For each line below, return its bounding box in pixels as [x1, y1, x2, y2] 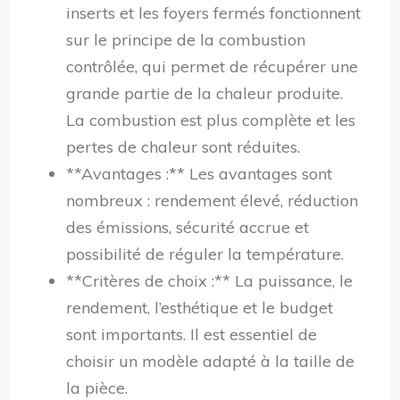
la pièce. [66, 378, 128, 398]
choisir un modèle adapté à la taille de [66, 351, 354, 371]
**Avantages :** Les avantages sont [66, 163, 332, 184]
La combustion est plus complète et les [66, 110, 355, 130]
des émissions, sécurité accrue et [66, 217, 309, 237]
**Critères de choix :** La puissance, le [66, 271, 353, 291]
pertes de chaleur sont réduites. [66, 137, 300, 157]
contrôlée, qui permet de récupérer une [66, 56, 358, 77]
